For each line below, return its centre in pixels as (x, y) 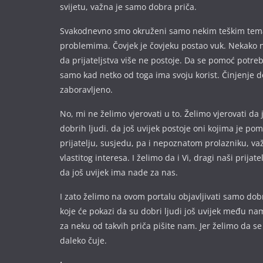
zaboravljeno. (86, 90)
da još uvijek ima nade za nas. (119, 172)
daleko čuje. (83, 240)
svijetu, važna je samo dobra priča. (128, 7)
